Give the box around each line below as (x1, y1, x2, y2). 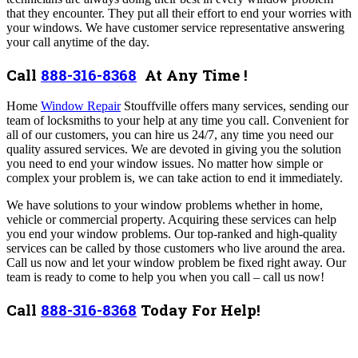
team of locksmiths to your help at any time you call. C (6, 113, 281, 128)
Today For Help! (137, 300, 261, 320)
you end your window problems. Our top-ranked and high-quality (6, 227, 337, 241)
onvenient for (281, 113, 348, 128)
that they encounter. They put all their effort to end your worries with (6, 6, 352, 21)
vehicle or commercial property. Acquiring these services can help (6, 213, 336, 227)
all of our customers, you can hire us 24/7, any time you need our (6, 128, 333, 142)
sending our (289, 99, 348, 113)
